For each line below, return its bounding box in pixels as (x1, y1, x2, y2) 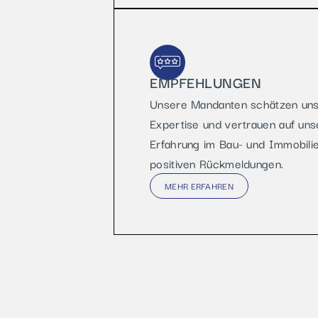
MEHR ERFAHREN (165, 179, 234, 192)
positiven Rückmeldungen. (150, 154, 284, 172)
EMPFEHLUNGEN (150, 71, 261, 93)
